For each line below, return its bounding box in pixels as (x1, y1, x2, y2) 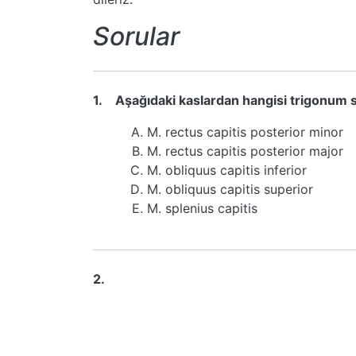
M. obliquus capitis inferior (147, 162, 307, 178)
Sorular (93, 21, 180, 52)
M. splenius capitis (147, 200, 257, 216)
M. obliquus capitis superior (147, 181, 313, 197)
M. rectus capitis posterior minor (147, 124, 343, 140)
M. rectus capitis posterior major (147, 143, 343, 159)
